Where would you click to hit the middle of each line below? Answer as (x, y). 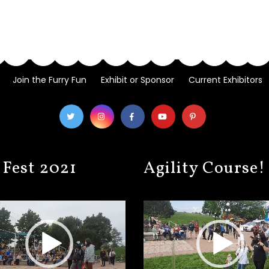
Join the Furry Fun (49, 80)
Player (156, 204)
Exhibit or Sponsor (137, 80)
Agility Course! (204, 169)
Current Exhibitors (225, 80)
